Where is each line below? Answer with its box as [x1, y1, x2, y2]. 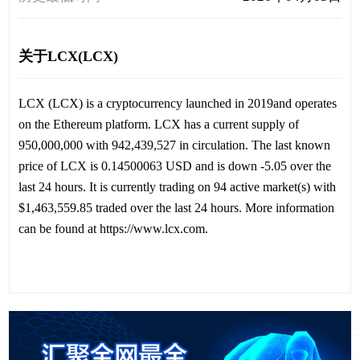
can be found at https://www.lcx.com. [18, 221, 208, 235]
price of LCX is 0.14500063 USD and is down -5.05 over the [18, 158, 331, 173]
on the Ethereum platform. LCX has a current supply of [18, 117, 299, 131]
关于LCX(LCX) [18, 48, 118, 65]
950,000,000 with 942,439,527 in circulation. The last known [18, 137, 330, 152]
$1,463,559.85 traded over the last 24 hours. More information [18, 200, 334, 215]
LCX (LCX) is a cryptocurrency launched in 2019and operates [18, 96, 337, 110]
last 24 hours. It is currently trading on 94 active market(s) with [18, 179, 336, 194]
